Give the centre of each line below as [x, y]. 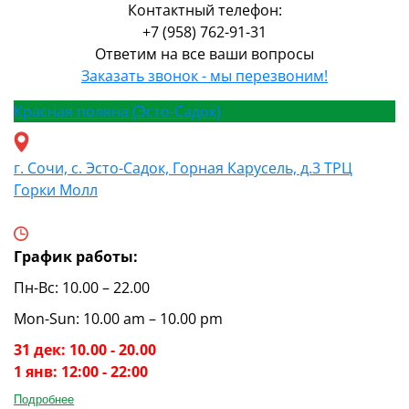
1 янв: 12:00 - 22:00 [81, 371]
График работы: [76, 256]
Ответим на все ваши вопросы [204, 53]
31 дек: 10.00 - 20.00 [85, 349]
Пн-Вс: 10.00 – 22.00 [82, 287]
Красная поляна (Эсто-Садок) [117, 111]
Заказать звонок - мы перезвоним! [204, 75]
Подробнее [44, 399]
